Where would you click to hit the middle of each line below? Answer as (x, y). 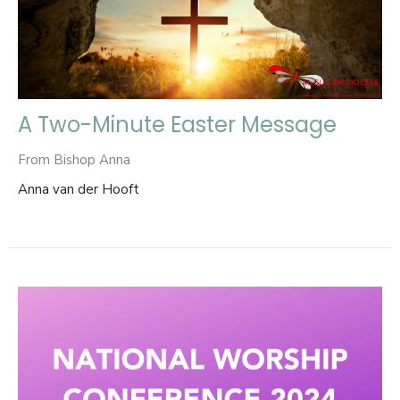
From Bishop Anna (74, 160)
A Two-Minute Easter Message (177, 125)
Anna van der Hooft (79, 190)
